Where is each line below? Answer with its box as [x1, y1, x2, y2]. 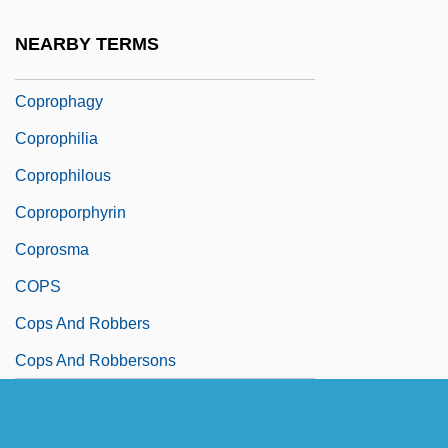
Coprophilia [15, 129, 98, 147]
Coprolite [15, 18, 80, 36]
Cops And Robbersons [15, 351, 176, 369]
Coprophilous [15, 166, 111, 184]
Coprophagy [15, 92, 103, 110]
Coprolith [15, 55, 80, 73]
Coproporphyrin [15, 203, 126, 221]
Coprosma [15, 240, 89, 258]
